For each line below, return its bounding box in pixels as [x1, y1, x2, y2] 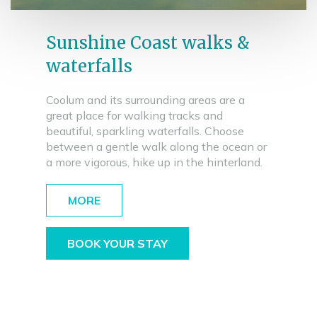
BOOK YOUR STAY [67, 236, 168, 250]
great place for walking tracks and [46, 108, 223, 122]
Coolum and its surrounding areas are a [46, 93, 245, 107]
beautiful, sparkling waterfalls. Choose [46, 124, 244, 138]
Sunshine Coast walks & [46, 32, 250, 54]
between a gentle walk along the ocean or [46, 139, 267, 154]
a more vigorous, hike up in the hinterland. [46, 155, 263, 169]
